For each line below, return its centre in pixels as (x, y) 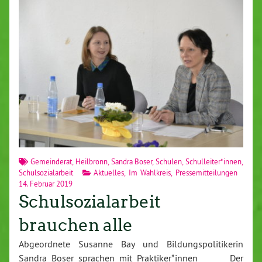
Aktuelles (109, 172)
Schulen (169, 161)
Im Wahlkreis (150, 172)
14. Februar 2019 (46, 183)
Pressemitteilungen (207, 172)
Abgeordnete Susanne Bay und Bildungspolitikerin (131, 244)
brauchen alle (76, 225)
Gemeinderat (51, 161)
